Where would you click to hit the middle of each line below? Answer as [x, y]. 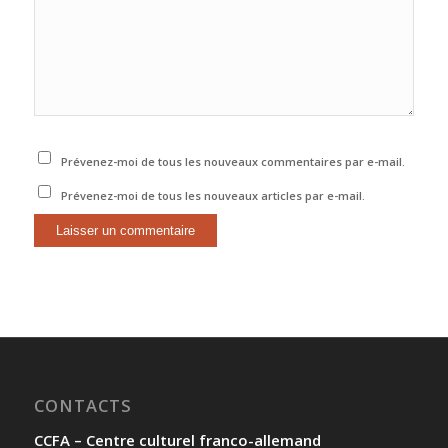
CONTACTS [82, 406]
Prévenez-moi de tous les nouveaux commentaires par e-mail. [233, 162]
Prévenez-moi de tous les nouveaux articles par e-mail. [213, 196]
